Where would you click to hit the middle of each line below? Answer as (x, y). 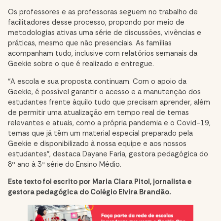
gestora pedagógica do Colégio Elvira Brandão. (89, 192)
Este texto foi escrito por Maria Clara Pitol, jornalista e (100, 182)
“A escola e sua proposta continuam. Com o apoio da (97, 81)
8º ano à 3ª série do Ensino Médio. (66, 164)
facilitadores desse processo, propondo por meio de (96, 22)
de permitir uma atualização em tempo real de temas (98, 112)
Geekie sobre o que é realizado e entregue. (81, 64)
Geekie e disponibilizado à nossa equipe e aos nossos (97, 144)
